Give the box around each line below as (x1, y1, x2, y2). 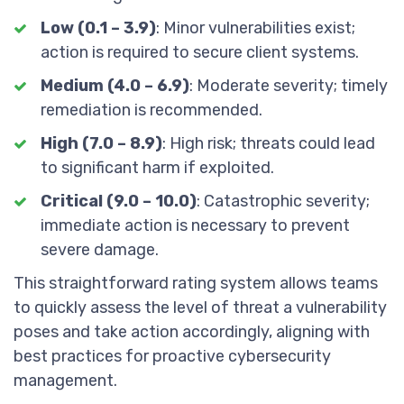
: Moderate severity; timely (189, 76, 388, 96)
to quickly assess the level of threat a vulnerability (14, 298, 387, 317)
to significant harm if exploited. (41, 158, 274, 178)
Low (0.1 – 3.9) (41, 18, 156, 38)
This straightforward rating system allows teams (14, 273, 378, 293)
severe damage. (41, 240, 159, 260)
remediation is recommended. (41, 100, 262, 120)
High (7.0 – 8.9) (41, 133, 162, 153)
